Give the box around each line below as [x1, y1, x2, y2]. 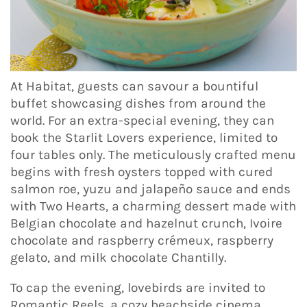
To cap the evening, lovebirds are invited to [10, 280, 265, 296]
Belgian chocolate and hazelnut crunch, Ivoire [10, 215, 282, 231]
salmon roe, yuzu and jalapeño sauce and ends [10, 181, 291, 197]
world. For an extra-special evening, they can [10, 112, 274, 128]
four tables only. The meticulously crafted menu [10, 147, 296, 162]
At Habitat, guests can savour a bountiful [10, 78, 258, 94]
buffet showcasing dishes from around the [10, 95, 266, 111]
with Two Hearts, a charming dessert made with [10, 198, 296, 214]
